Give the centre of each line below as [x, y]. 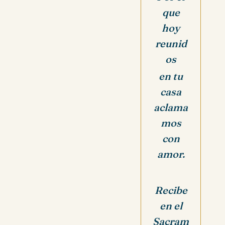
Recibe [171, 190]
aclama [171, 107]
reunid [171, 43]
